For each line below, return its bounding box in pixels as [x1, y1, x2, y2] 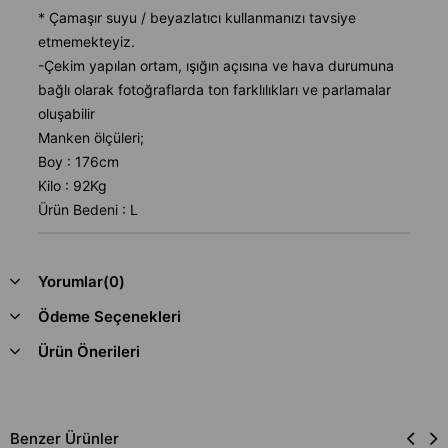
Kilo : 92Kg [38, 176, 107, 194]
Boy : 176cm [38, 152, 119, 170]
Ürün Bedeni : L [38, 200, 138, 218]
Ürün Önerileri [38, 341, 140, 361]
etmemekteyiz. [38, 32, 135, 50]
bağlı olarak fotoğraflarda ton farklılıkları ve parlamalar [38, 80, 391, 98]
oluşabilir [38, 104, 95, 122]
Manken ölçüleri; [38, 128, 144, 146]
